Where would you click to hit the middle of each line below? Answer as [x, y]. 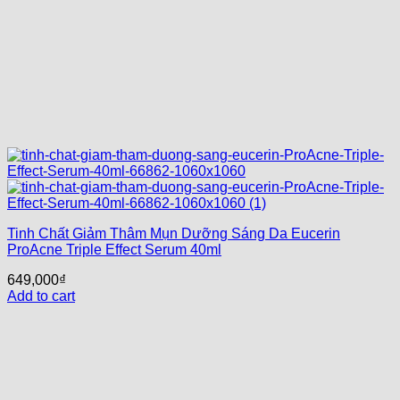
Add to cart [41, 296]
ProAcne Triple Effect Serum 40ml [114, 250]
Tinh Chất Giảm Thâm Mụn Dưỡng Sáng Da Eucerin [174, 233]
